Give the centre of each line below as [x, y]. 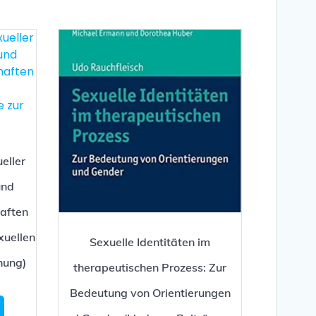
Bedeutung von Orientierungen [150, 292]
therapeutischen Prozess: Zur [150, 267]
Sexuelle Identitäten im [150, 242]
